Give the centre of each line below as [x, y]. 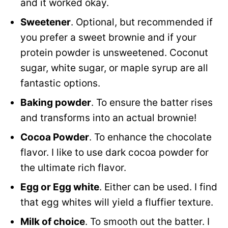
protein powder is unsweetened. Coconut [114, 53]
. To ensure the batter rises [152, 103]
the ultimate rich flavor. [73, 168]
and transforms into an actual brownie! [108, 118]
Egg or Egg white [60, 187]
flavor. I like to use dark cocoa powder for [115, 153]
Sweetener [46, 22]
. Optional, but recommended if [142, 22]
